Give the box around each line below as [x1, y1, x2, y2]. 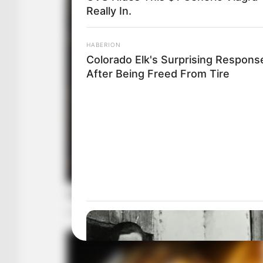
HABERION [86, 41, 121, 48]
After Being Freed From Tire [86, 67, 230, 80]
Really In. [86, 4, 131, 17]
